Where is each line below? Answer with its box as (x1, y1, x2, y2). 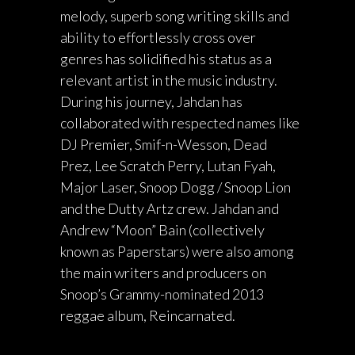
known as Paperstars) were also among (60, 242, 294, 261)
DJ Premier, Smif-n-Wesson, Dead (60, 136, 267, 154)
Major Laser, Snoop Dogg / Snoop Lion (60, 178, 291, 197)
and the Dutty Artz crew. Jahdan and (60, 200, 279, 218)
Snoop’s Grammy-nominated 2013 (60, 285, 264, 303)
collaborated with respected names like (60, 114, 300, 132)
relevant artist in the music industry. (60, 71, 277, 90)
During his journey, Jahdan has (60, 93, 242, 111)
